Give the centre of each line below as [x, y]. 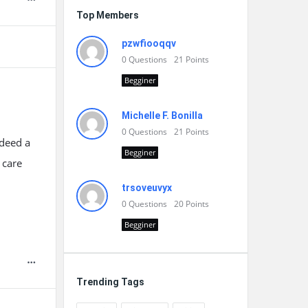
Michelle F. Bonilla [162, 115]
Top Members [108, 15]
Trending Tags [110, 282]
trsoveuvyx [147, 188]
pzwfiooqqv [149, 43]
